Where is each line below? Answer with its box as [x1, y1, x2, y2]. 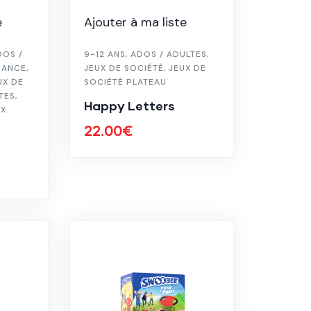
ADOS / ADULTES [131, 48, 208, 60]
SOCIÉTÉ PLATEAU [84, 76, 167, 87]
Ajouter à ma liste [84, 13, 187, 31]
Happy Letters [84, 97, 176, 113]
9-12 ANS [84, 48, 126, 60]
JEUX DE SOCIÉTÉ [84, 62, 165, 74]
